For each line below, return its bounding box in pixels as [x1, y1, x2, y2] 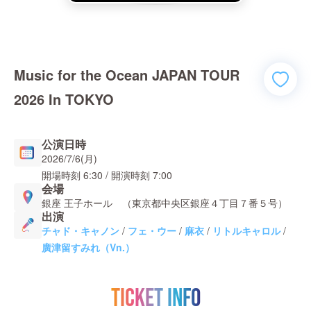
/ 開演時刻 [103, 168, 150, 182]
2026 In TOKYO [14, 89, 114, 109]
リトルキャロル [212, 224, 280, 237]
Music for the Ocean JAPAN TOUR [14, 65, 239, 85]
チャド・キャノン [42, 224, 119, 237]
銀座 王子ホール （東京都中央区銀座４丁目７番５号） [42, 196, 287, 210]
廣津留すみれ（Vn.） [42, 240, 135, 254]
